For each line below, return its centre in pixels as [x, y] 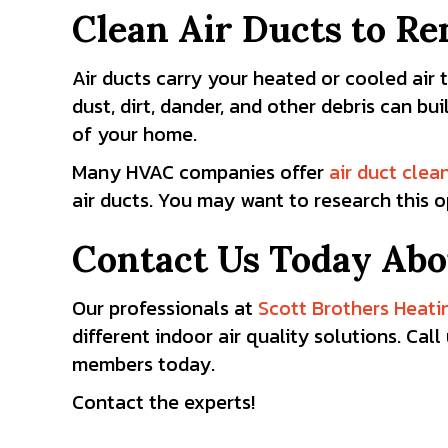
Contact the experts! [163, 402]
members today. [143, 364]
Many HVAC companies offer [200, 172]
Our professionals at [165, 308]
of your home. [134, 134]
